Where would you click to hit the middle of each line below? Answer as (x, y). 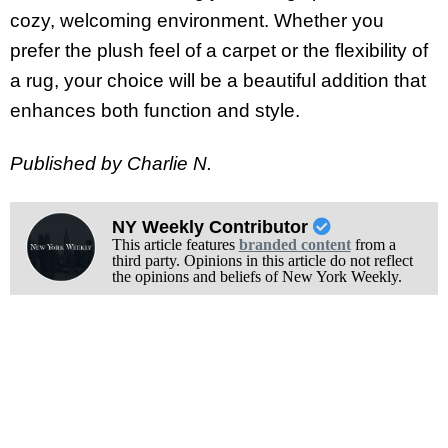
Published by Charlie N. (111, 163)
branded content (294, 244)
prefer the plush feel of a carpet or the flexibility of (219, 51)
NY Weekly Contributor (212, 226)
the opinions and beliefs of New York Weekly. (256, 276)
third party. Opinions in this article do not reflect (262, 260)
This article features (175, 244)
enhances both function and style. (155, 111)
